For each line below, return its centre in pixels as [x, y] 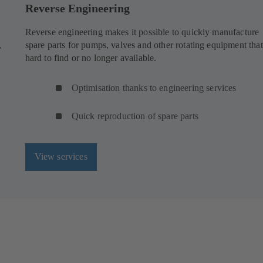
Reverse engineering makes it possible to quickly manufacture [142, 32]
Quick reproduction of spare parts [135, 116]
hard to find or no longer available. [91, 58]
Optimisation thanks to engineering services [154, 87]
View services [61, 157]
